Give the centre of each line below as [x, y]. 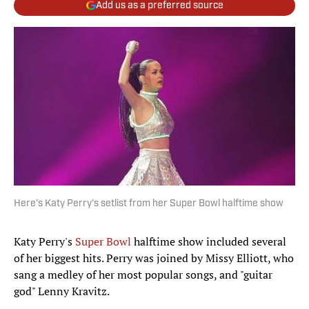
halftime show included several [209, 242]
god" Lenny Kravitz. [63, 291]
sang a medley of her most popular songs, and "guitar [143, 275]
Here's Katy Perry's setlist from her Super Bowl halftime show [149, 204]
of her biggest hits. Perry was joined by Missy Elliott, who [154, 258]
